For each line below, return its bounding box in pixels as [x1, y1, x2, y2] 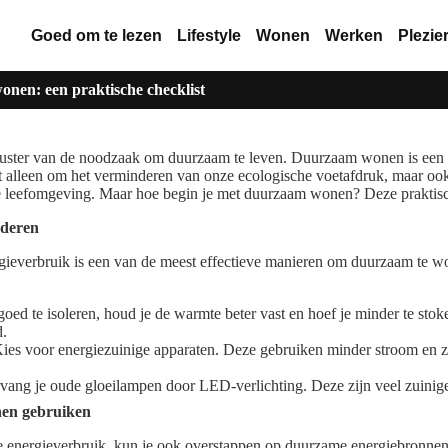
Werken [324, 26, 383, 44]
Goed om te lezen [30, 26, 162, 44]
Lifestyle [176, 26, 241, 44]
